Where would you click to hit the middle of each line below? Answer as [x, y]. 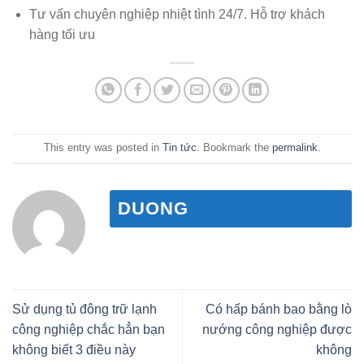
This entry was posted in [103, 148]
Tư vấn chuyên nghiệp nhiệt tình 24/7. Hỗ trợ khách [177, 14]
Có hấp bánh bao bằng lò [279, 309]
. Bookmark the [234, 148]
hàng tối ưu [62, 34]
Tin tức [179, 148]
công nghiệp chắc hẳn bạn [89, 329]
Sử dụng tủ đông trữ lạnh [84, 309]
